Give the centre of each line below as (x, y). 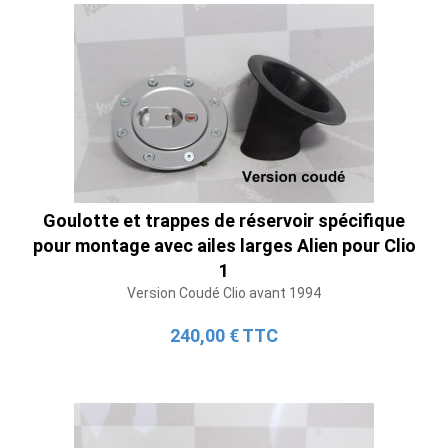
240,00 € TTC (224, 335)
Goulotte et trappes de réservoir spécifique (224, 220)
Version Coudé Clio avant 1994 (224, 292)
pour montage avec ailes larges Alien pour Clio (224, 245)
